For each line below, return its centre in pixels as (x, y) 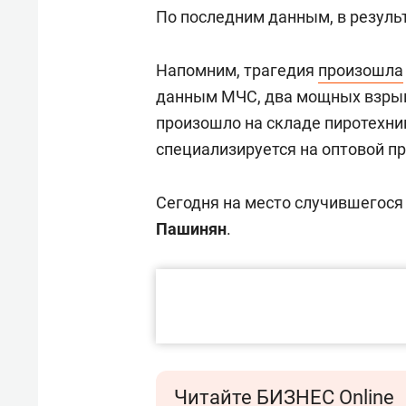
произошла (361, 70)
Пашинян (191, 229)
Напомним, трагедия (237, 70)
